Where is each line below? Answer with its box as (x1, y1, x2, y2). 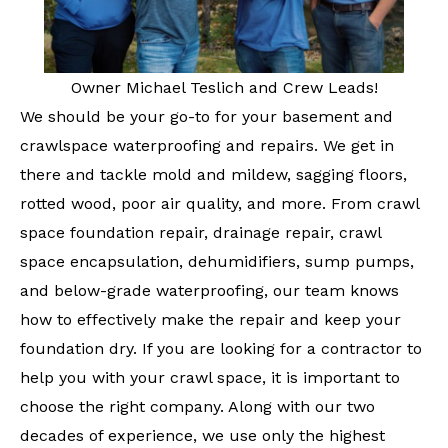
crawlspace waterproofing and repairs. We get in (20, 135, 394, 155)
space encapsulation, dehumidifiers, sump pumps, (20, 251, 414, 271)
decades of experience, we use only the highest (20, 425, 385, 445)
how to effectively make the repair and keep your (20, 309, 401, 329)
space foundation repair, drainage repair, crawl (20, 222, 381, 242)
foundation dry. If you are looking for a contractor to (20, 338, 422, 358)
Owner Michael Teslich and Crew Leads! (70, 77, 378, 97)
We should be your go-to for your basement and (20, 106, 393, 126)
